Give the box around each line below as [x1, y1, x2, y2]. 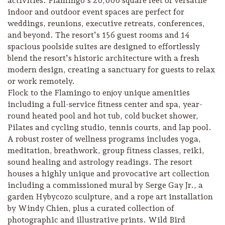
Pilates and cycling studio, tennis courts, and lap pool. [8, 123, 211, 133]
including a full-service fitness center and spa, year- [8, 99, 202, 109]
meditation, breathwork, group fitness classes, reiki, [8, 146, 204, 156]
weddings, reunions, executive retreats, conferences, [8, 19, 205, 29]
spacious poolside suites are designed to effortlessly [8, 42, 200, 52]
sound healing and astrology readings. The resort [8, 157, 192, 167]
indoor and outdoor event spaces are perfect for [8, 7, 184, 17]
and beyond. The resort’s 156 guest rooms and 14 [8, 30, 189, 40]
